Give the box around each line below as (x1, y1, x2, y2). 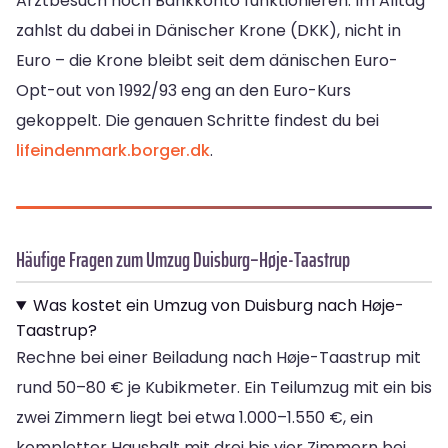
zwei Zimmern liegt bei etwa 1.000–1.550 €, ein (16, 405, 373, 429)
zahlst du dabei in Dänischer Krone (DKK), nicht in (16, 18, 401, 42)
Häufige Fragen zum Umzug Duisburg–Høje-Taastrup (16, 242, 350, 276)
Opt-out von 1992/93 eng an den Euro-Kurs (16, 78, 351, 102)
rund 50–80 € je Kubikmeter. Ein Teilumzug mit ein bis (16, 375, 432, 399)
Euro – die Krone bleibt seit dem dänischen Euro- (16, 48, 398, 72)
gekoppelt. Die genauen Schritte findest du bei (16, 108, 379, 132)
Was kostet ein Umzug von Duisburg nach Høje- (32, 293, 404, 317)
